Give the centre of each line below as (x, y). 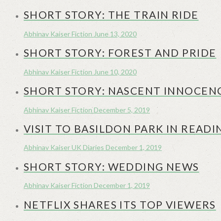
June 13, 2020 (115, 34)
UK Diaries (88, 147)
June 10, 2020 (115, 72)
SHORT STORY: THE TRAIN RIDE (111, 15)
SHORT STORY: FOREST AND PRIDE (120, 53)
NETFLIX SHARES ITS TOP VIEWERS (120, 204)
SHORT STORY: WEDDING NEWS (111, 166)
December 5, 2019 (122, 110)
